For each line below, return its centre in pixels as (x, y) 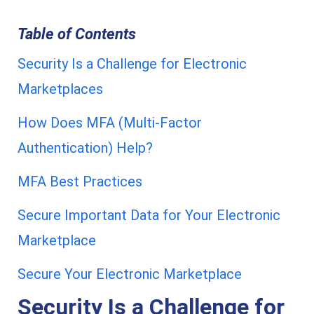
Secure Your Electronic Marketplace (130, 274)
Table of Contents (77, 34)
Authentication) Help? (85, 148)
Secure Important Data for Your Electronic (149, 215)
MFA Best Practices (80, 182)
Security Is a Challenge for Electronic (132, 64)
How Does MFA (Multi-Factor (110, 123)
